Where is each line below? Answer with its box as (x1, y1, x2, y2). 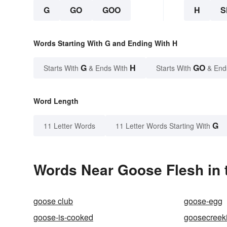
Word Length (33, 95, 79, 106)
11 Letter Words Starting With (116, 120, 210, 131)
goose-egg (184, 195, 223, 207)
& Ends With (87, 62, 130, 73)
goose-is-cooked (33, 211, 93, 223)
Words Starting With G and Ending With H (33, 37, 177, 48)
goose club (33, 195, 73, 207)
